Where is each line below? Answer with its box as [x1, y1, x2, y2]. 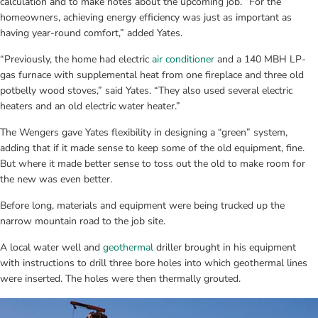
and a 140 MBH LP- [214, 52, 306, 66]
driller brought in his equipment [153, 240, 296, 254]
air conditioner [152, 52, 214, 66]
